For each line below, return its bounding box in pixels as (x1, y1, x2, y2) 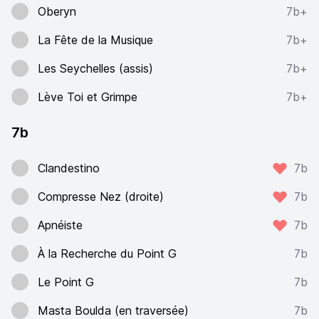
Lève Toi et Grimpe (38, 90, 137, 104)
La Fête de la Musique (38, 33, 153, 47)
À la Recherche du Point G (38, 246, 177, 261)
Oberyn (38, 4, 76, 19)
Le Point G (38, 275, 94, 289)
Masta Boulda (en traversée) (38, 303, 189, 318)
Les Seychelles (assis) (38, 61, 153, 75)
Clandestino (38, 161, 100, 175)
